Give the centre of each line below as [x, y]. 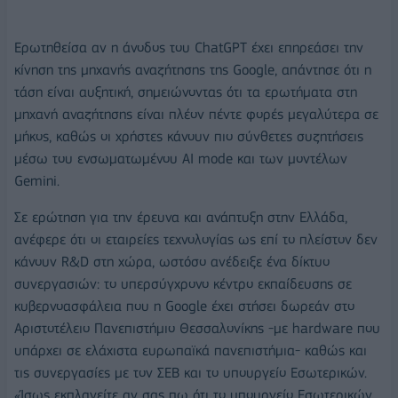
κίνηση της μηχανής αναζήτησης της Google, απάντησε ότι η [193, 69]
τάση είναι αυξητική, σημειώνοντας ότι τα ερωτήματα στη [186, 92]
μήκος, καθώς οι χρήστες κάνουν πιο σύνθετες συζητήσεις [189, 136]
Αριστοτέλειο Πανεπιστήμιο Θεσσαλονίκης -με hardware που [197, 329]
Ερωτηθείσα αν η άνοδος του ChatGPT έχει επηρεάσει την [189, 47]
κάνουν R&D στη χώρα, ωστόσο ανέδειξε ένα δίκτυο [172, 262]
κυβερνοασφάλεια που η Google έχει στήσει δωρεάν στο [184, 306]
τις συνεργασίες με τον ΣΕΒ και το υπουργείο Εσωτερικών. [191, 373]
